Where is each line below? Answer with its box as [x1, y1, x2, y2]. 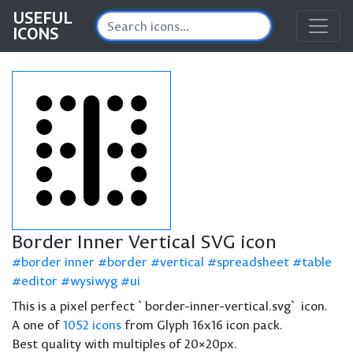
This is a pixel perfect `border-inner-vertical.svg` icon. [12, 298, 328, 314]
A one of [12, 317, 63, 333]
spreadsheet [217, 254, 289, 269]
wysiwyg [70, 273, 117, 288]
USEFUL [13, 8, 72, 28]
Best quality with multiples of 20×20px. [12, 336, 237, 351]
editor [21, 273, 58, 288]
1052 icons [63, 317, 121, 333]
